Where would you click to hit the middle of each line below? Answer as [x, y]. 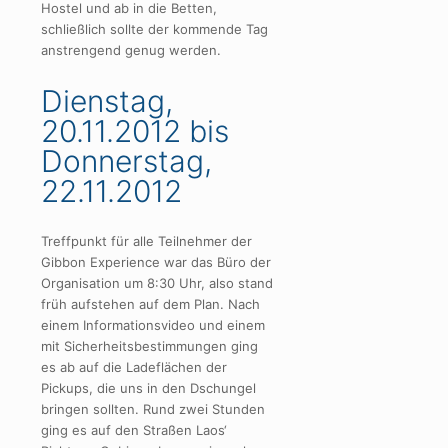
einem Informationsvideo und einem [153, 324]
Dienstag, [107, 100]
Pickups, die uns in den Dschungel [148, 387]
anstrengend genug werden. [131, 50]
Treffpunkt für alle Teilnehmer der [146, 240]
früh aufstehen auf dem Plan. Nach [150, 303]
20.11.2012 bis [135, 130]
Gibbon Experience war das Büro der [156, 261]
